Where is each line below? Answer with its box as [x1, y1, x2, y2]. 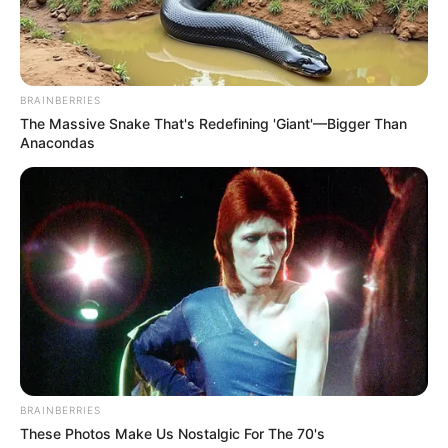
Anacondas [20, 133, 95, 151]
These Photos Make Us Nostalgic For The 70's [20, 425, 325, 443]
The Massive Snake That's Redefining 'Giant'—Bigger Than [20, 114, 407, 132]
